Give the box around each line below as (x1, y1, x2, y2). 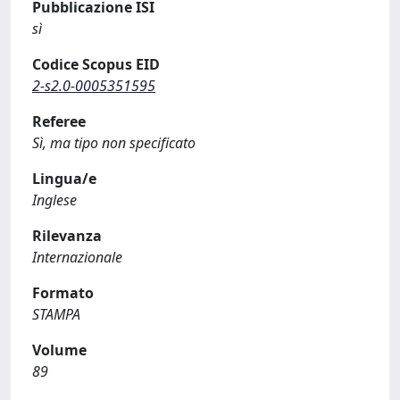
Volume (32, 340, 87, 360)
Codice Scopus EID (32, 54, 160, 74)
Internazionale (32, 247, 122, 267)
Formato (32, 283, 94, 303)
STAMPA (32, 304, 80, 324)
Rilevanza (32, 226, 102, 246)
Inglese (32, 190, 77, 210)
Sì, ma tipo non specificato (32, 133, 196, 153)
